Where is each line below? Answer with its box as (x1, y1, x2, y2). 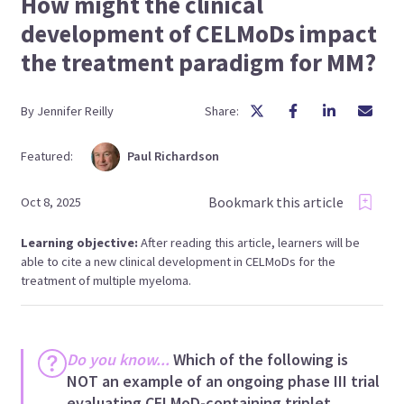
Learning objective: (21, 234, 142, 251)
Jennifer (37, 102, 83, 119)
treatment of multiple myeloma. (21, 271, 192, 289)
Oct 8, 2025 (21, 193, 82, 210)
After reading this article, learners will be (141, 234, 361, 251)
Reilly (85, 102, 115, 119)
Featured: (21, 148, 74, 165)
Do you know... (67, 348, 170, 370)
